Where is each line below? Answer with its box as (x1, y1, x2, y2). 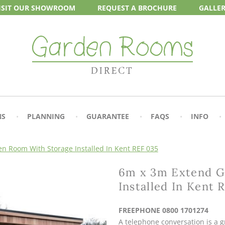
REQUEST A (97, 3, 138, 12)
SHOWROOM (31, 3, 75, 12)
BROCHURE (138, 3, 177, 12)
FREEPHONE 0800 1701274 (118, 205, 208, 215)
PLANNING (27, 111, 65, 121)
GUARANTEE (86, 111, 129, 121)
